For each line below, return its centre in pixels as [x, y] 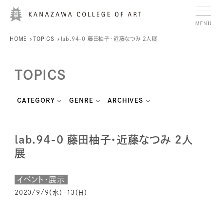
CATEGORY [36, 100]
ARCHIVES [125, 100]
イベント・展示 [41, 180]
